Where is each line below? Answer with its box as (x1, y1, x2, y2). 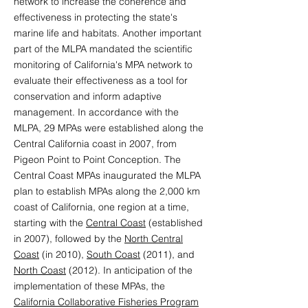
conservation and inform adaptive (14, 90, 162, 102)
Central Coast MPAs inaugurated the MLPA (14, 169, 201, 181)
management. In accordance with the (14, 106, 179, 118)
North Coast (14, 264, 66, 276)
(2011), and (140, 248, 195, 261)
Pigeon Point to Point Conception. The (14, 153, 181, 166)
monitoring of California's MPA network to (14, 58, 192, 71)
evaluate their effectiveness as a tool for (14, 74, 188, 87)
